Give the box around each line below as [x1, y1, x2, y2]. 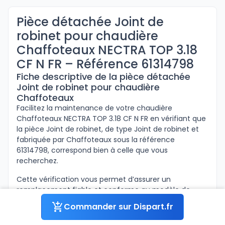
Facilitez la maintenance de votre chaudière [17, 103, 172, 113]
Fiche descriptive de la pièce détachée [17, 70, 190, 83]
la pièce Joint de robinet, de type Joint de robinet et [17, 124, 199, 134]
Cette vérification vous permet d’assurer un [17, 174, 171, 184]
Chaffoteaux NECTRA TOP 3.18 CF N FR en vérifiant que [17, 114, 206, 124]
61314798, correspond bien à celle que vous [17, 145, 168, 155]
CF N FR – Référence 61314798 [17, 56, 194, 72]
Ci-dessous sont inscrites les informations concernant [17, 214, 207, 224]
